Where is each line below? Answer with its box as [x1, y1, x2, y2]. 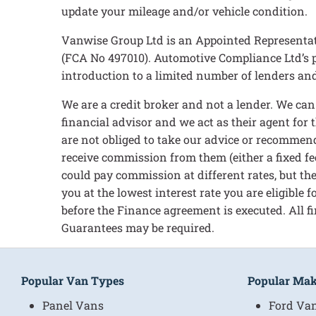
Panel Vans [42, 298, 104, 312]
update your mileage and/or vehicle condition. [61, 4, 308, 18]
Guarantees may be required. [61, 220, 214, 235]
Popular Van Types [21, 273, 124, 288]
